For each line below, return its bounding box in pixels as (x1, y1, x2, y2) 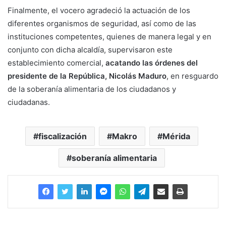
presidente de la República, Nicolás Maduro (8, 71, 166, 81)
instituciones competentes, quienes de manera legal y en (8, 31, 211, 41)
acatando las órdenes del (105, 58, 198, 68)
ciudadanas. (8, 97, 50, 107)
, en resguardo (166, 71, 218, 81)
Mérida (162, 131, 190, 141)
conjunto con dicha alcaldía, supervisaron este (8, 44, 173, 54)
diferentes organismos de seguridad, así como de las (8, 18, 196, 28)
